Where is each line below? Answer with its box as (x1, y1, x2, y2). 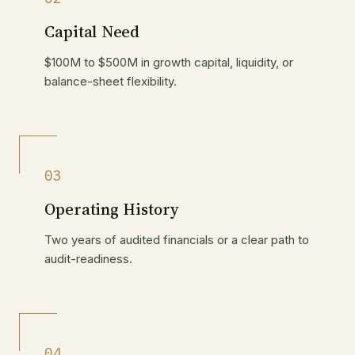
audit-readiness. (44, 251, 132, 267)
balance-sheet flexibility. (44, 74, 177, 90)
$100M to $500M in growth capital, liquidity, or (44, 55, 293, 71)
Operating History (44, 198, 178, 221)
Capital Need (44, 21, 140, 44)
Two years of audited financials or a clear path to (44, 232, 309, 248)
